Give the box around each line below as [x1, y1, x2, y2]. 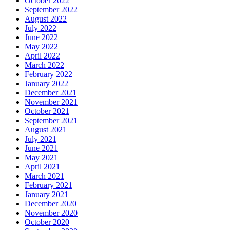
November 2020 [25, 208, 78, 218]
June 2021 [25, 144, 58, 153]
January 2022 [25, 79, 68, 88]
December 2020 [25, 199, 76, 208]
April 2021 [25, 162, 60, 171]
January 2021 [25, 190, 68, 199]
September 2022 [25, 5, 78, 14]
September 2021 [25, 116, 78, 125]
